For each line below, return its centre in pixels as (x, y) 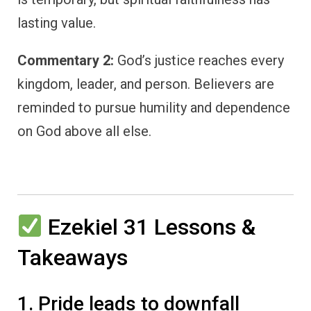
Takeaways (73, 257)
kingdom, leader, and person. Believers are (146, 84)
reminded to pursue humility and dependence (154, 107)
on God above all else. (84, 131)
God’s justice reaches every (199, 60)
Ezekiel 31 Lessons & (149, 227)
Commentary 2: (66, 60)
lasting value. (57, 23)
